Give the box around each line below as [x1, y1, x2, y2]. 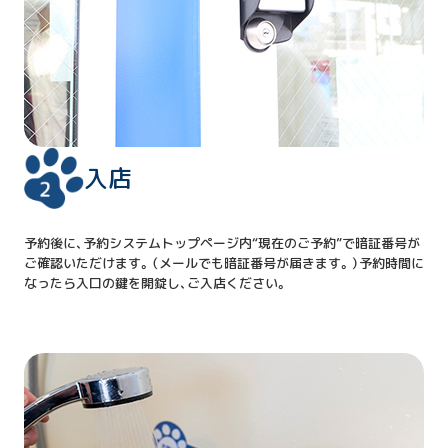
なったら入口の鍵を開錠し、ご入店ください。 [24, 273, 288, 292]
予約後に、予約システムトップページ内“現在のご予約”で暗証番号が [24, 233, 420, 252]
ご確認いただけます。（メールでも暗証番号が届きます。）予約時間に [24, 253, 424, 272]
